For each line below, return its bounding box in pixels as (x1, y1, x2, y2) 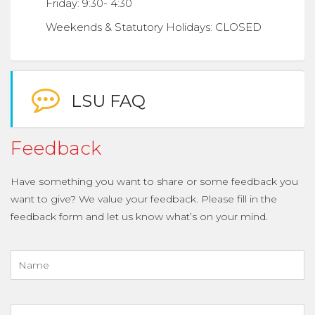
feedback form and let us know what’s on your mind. (11, 210, 268, 223)
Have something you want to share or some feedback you (11, 175, 298, 188)
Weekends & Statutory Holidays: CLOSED (46, 20, 262, 34)
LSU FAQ (67, 91, 146, 111)
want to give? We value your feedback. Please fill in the (11, 193, 277, 205)
